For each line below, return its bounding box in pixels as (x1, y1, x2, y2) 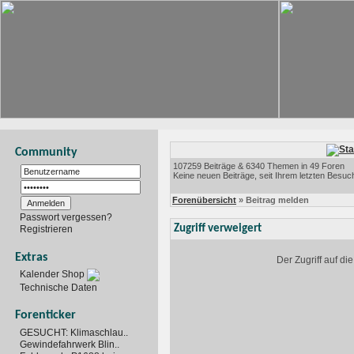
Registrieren (20, 223, 73, 235)
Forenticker (15, 309, 76, 322)
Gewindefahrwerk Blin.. (20, 339, 119, 351)
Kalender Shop (20, 268, 87, 280)
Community (15, 146, 77, 159)
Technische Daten (20, 281, 97, 293)
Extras (15, 250, 47, 264)
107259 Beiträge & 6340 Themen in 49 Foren (173, 161, 345, 171)
